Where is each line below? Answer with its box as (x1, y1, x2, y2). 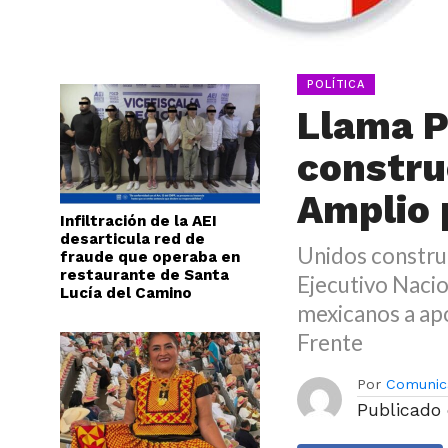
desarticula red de (60, 230, 205, 248)
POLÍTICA (307, 78, 365, 91)
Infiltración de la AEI (60, 212, 217, 230)
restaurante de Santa (60, 266, 229, 284)
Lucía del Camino (60, 284, 192, 302)
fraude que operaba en (60, 248, 240, 266)
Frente (297, 329, 364, 356)
